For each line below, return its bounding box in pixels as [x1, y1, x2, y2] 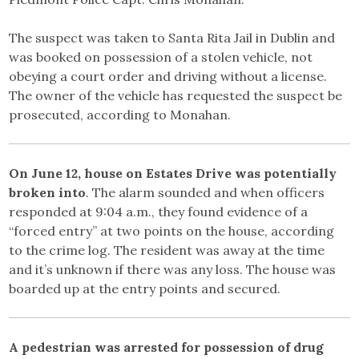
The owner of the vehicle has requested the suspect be [9, 87, 343, 104]
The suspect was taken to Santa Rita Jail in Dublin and [9, 30, 336, 46]
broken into [9, 184, 87, 201]
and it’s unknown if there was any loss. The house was [9, 261, 337, 278]
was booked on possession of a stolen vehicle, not [9, 49, 313, 66]
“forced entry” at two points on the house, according [9, 223, 335, 240]
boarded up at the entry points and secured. [9, 280, 281, 297]
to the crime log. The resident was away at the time [9, 242, 325, 259]
